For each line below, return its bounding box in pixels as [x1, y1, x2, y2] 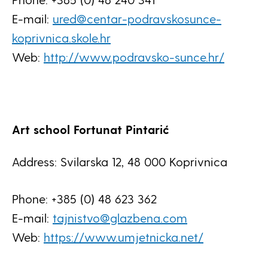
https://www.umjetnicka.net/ [44, 230, 203, 244]
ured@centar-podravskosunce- [53, 11, 221, 26]
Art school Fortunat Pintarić [12, 122, 170, 136]
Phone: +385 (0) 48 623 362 [12, 191, 157, 206]
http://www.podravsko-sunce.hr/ [44, 50, 224, 64]
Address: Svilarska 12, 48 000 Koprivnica [12, 154, 227, 169]
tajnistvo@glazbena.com [53, 211, 187, 225]
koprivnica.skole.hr [12, 31, 111, 45]
